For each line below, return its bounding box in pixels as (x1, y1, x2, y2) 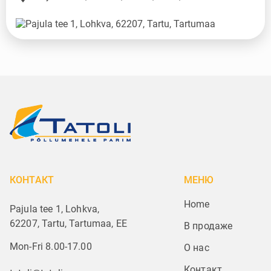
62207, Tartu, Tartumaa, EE (10, 218, 127, 230)
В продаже (184, 220, 233, 232)
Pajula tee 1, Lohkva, (10, 203, 100, 215)
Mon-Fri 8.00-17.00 (10, 241, 92, 253)
